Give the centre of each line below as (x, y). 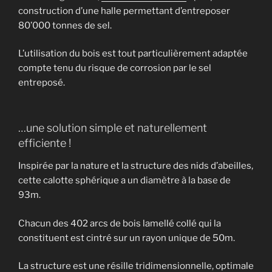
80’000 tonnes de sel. (65, 25)
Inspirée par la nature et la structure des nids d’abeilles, (136, 166)
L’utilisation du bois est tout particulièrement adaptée (133, 54)
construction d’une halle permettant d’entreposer (124, 11)
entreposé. (42, 83)
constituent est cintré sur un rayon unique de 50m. (127, 238)
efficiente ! (45, 143)
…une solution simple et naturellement (113, 127)
